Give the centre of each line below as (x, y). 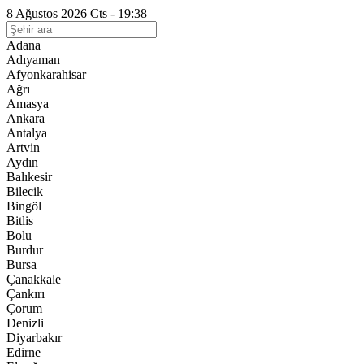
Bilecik (25, 191)
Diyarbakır (34, 338)
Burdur (25, 250)
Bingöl (24, 206)
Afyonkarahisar (46, 74)
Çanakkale (34, 279)
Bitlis (20, 221)
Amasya (28, 104)
